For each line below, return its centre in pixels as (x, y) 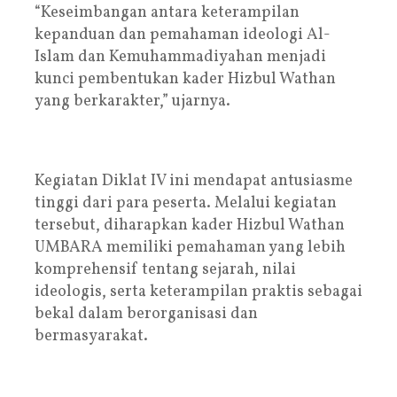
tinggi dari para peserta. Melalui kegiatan (186, 203)
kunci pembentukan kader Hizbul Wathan (185, 79)
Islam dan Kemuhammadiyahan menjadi (180, 57)
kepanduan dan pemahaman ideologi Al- (183, 35)
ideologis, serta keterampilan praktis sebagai (198, 292)
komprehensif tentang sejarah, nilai (165, 269)
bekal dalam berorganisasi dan (146, 314)
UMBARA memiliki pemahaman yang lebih (190, 247)
